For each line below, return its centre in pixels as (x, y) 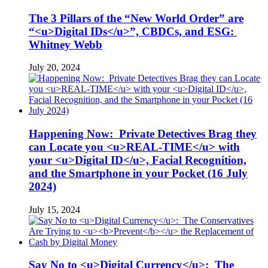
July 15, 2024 (54, 209)
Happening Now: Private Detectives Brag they (143, 134)
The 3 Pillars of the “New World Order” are (136, 18)
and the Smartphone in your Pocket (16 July (138, 173)
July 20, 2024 (54, 68)
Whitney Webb (66, 44)
